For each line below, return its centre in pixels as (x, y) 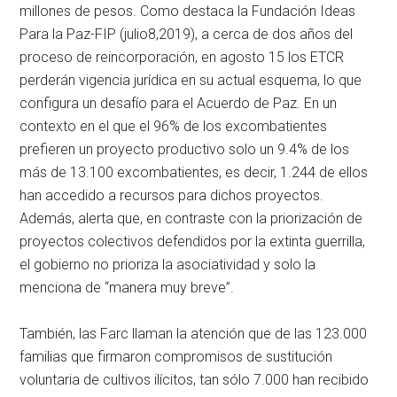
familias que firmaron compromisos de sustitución (176, 357)
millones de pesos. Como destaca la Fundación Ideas (188, 12)
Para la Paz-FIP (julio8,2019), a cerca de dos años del (187, 35)
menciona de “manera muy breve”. (127, 288)
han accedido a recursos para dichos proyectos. (174, 196)
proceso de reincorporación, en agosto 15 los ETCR (182, 58)
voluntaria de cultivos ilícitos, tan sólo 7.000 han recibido (195, 380)
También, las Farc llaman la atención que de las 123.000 (194, 334)
